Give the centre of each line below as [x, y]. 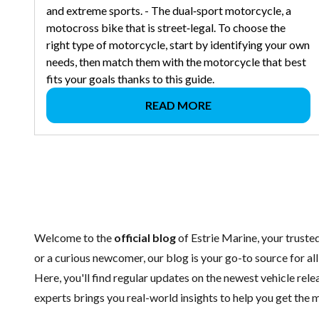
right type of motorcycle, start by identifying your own [178, 45]
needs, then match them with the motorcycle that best [176, 62]
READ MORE [179, 105]
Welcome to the [74, 238]
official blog [145, 238]
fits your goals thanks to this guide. [130, 79]
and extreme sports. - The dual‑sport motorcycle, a [169, 11]
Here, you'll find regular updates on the [129, 278]
